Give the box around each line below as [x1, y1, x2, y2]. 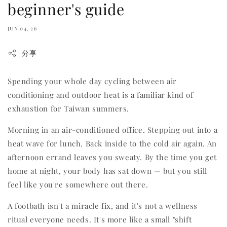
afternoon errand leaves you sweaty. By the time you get [8, 152, 217, 163]
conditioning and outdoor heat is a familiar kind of [8, 90, 194, 100]
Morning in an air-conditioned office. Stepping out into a [8, 125, 218, 135]
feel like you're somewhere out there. [8, 179, 148, 190]
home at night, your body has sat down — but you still [8, 166, 207, 176]
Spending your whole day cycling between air [8, 76, 177, 87]
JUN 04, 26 [8, 25, 37, 32]
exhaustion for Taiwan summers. [8, 103, 130, 114]
